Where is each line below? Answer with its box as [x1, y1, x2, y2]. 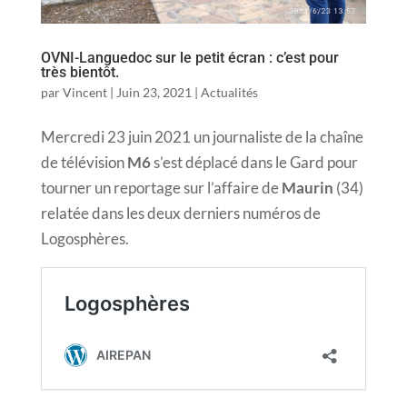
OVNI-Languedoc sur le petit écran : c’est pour [40, 48, 339, 66]
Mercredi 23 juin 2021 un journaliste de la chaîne [40, 126, 363, 146]
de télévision [40, 152, 127, 172]
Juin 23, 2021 [115, 84, 192, 100]
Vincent [62, 84, 107, 100]
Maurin [281, 177, 333, 197]
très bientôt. [40, 63, 119, 81]
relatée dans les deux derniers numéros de [40, 203, 321, 223]
